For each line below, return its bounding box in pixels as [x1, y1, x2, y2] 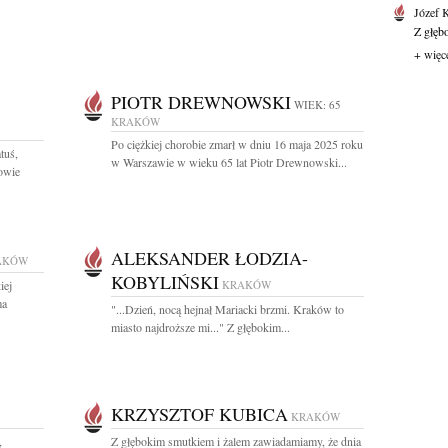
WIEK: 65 [294, 97, 341, 112]
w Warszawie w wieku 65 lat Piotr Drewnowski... [111, 154, 347, 170]
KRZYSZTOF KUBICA [111, 402, 288, 426]
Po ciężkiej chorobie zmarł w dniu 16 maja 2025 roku [111, 136, 363, 152]
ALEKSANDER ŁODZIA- [111, 246, 308, 270]
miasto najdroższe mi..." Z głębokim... [111, 319, 290, 335]
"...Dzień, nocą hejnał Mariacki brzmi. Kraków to [111, 301, 344, 317]
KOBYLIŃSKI [111, 270, 219, 294]
